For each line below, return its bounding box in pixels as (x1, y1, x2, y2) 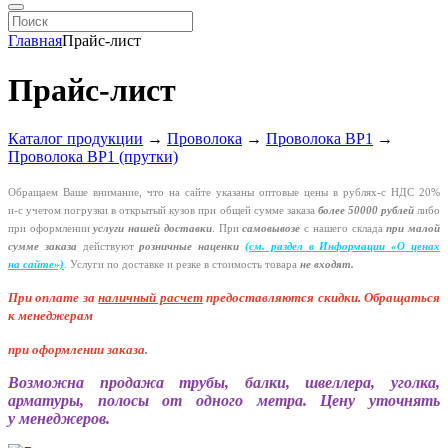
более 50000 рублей (317, 205, 414, 217)
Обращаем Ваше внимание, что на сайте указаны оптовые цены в (8, 187, 343, 199)
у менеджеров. (8, 410, 114, 428)
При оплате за (8, 290, 99, 306)
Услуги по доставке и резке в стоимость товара (67, 259, 300, 271)
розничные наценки (139, 241, 240, 253)
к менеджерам (8, 308, 93, 324)
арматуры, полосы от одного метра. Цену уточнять (8, 392, 440, 410)
